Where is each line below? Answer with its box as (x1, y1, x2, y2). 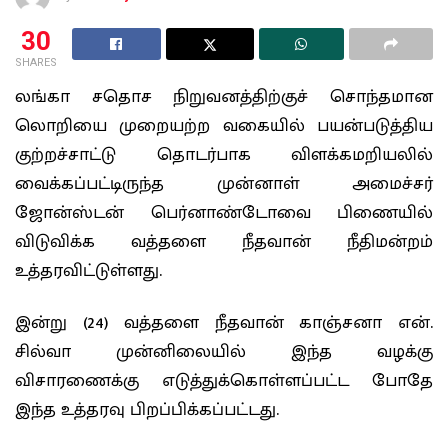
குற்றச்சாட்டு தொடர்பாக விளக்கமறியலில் (15, 140, 433, 171)
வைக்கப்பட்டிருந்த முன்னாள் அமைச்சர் (15, 169, 433, 200)
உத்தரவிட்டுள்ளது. (15, 256, 162, 287)
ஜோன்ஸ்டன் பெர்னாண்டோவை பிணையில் (15, 198, 433, 229)
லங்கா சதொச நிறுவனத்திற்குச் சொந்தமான (15, 82, 433, 113)
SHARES (15, 56, 57, 70)
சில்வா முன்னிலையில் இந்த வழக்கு (15, 336, 433, 367)
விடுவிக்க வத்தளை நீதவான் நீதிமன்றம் (15, 227, 433, 258)
